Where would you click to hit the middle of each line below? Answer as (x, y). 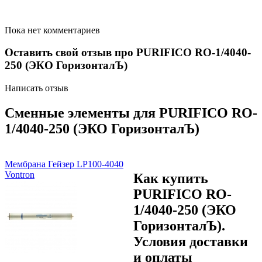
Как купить (171, 178)
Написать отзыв (37, 88)
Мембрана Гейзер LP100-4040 (64, 164)
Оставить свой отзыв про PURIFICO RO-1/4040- (128, 53)
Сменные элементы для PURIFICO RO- (131, 113)
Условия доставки (191, 241)
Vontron (20, 174)
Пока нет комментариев (52, 30)
